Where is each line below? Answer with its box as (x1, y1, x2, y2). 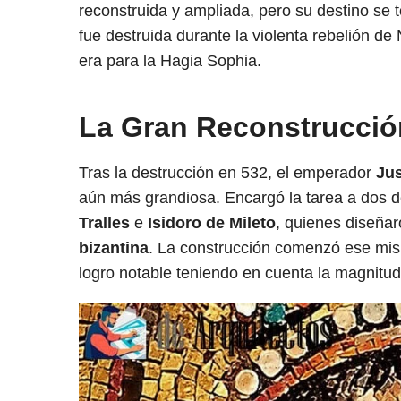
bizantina (79, 238, 149, 257)
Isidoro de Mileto (148, 213, 276, 232)
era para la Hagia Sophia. (79, 51, 261, 70)
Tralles (79, 213, 130, 232)
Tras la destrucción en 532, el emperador (79, 163, 376, 182)
